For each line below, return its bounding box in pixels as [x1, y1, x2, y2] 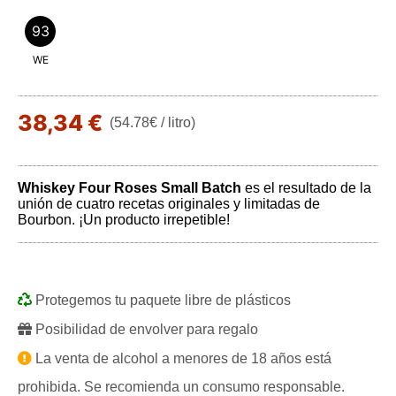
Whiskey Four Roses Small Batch [18, 180, 241, 195]
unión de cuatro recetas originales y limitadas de [18, 196, 320, 211]
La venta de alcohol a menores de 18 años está [32, 351, 331, 366]
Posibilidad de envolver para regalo [32, 322, 258, 337]
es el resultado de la [241, 180, 371, 195]
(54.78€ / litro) [110, 115, 195, 130]
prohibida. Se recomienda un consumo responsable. [18, 379, 345, 394]
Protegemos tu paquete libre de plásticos [32, 293, 291, 308]
